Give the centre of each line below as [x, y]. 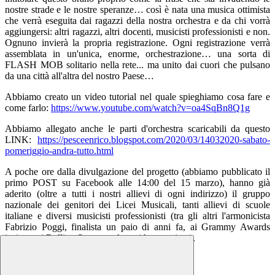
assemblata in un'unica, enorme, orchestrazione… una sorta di [137, 54]
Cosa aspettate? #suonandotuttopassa [76, 259]
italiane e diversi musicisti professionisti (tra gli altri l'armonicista [137, 216]
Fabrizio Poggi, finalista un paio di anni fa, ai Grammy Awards [137, 227]
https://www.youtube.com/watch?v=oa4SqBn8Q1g [150, 108]
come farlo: [28, 108]
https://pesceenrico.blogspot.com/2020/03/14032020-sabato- [154, 140]
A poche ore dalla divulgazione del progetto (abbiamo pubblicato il [137, 172]
